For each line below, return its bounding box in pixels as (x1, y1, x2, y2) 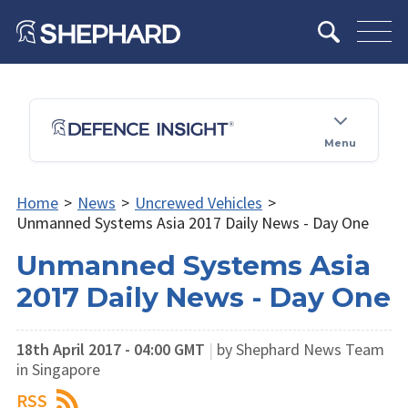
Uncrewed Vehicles (134, 191, 262, 213)
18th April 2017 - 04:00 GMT (16, 338, 205, 360)
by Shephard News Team (217, 338, 384, 360)
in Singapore (16, 358, 100, 380)
